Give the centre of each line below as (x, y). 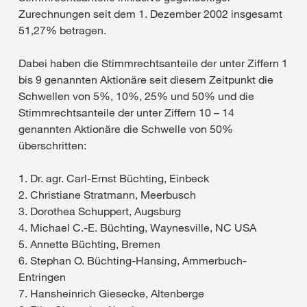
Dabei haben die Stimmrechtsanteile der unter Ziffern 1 (153, 63)
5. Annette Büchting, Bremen (89, 244)
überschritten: (52, 145)
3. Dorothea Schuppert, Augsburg (100, 211)
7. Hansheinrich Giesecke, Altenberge (111, 293)
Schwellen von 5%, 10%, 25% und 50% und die (136, 96)
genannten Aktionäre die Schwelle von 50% (126, 129)
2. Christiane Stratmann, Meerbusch (107, 195)
